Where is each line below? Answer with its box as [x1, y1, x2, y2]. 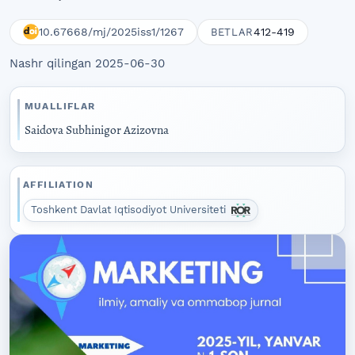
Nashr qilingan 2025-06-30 [10, 56, 165, 71]
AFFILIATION [23, 179, 94, 191]
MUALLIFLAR [24, 100, 96, 112]
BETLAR [211, 25, 254, 38]
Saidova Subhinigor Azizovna [24, 121, 169, 139]
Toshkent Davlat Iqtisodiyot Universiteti [31, 203, 230, 216]
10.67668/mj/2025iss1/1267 [39, 25, 184, 39]
